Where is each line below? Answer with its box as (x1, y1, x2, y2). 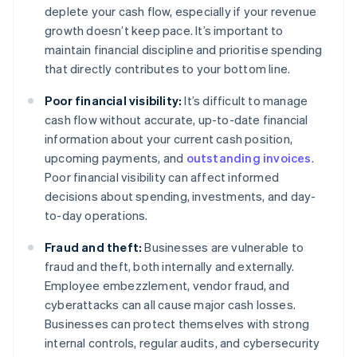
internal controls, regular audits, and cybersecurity (45, 335, 320, 351)
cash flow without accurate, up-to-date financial (45, 112, 308, 128)
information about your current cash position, (45, 131, 293, 147)
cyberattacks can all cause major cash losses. (45, 296, 296, 313)
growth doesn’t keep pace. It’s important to (45, 22, 284, 39)
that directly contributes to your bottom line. (45, 61, 291, 77)
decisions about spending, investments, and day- (45, 188, 316, 205)
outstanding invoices (186, 150, 312, 167)
